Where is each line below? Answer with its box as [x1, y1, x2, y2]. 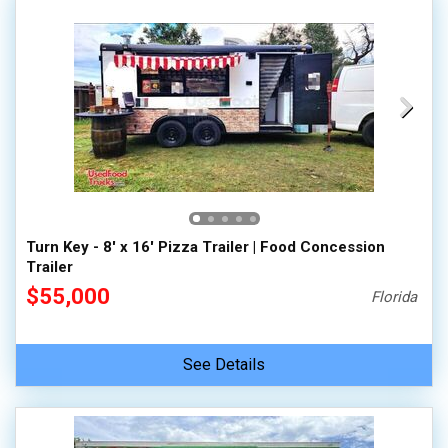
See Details [183, 355, 265, 374]
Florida [371, 288, 418, 306]
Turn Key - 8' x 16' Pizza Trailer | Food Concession [26, 238, 385, 256]
